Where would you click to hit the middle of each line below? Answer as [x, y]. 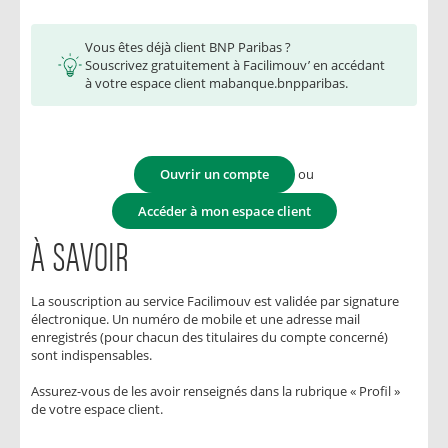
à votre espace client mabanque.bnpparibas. [217, 83]
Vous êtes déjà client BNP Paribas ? [188, 47]
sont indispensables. [92, 355]
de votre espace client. [97, 409]
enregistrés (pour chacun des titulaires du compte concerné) [210, 337]
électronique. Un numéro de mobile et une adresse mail [196, 319]
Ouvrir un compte [214, 174]
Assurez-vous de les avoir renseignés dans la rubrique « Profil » [216, 391]
